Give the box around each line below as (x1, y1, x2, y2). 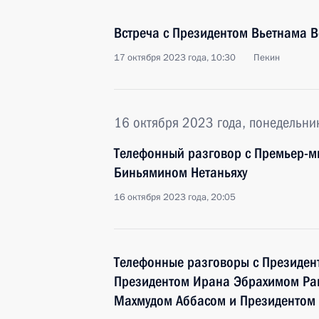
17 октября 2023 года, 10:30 (114, 51, 236, 64)
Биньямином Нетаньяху (114, 164, 247, 181)
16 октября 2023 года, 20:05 (114, 191, 236, 204)
